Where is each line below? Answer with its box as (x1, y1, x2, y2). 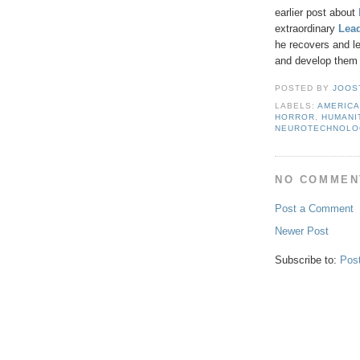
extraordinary (275, 22, 338, 35)
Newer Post (275, 225, 329, 238)
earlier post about (275, 6, 358, 19)
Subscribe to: (275, 254, 340, 267)
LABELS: (275, 101, 318, 111)
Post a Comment (275, 202, 354, 215)
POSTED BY (275, 84, 333, 93)
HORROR (275, 112, 316, 122)
